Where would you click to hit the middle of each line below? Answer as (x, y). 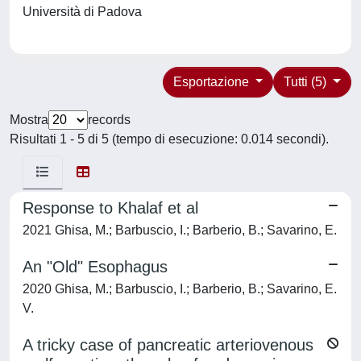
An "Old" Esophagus (95, 267)
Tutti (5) (307, 82)
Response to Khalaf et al (110, 208)
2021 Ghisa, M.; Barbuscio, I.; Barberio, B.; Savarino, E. (180, 230)
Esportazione (212, 82)
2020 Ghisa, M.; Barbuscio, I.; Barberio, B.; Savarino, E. (180, 289)
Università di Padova (85, 12)
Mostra (29, 120)
